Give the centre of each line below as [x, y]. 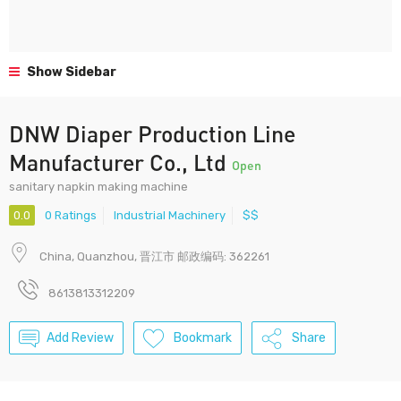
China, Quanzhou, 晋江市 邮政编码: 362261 [154, 257]
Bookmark [203, 338]
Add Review [80, 338]
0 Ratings [71, 216]
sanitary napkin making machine [98, 187]
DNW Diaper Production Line [152, 133]
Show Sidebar [70, 72]
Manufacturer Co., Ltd [120, 162]
